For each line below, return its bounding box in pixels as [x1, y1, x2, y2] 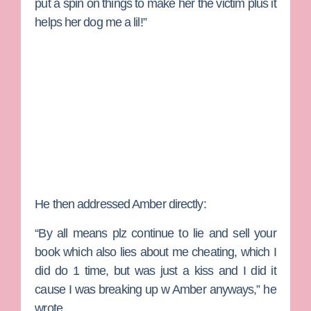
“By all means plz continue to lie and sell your [35, 226, 276, 240]
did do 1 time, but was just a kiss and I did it [35, 263, 276, 278]
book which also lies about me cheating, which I [35, 244, 276, 259]
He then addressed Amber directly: [35, 197, 206, 212]
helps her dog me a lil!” [35, 15, 146, 30]
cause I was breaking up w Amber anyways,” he [35, 282, 276, 296]
